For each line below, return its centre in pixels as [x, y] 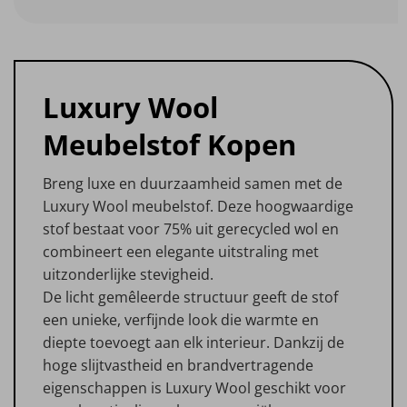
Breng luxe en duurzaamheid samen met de [193, 183]
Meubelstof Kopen [169, 144]
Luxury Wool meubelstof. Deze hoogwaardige [198, 206]
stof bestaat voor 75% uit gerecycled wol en [191, 228]
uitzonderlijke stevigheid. [128, 274]
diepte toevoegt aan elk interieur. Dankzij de [194, 342]
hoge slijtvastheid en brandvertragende [178, 365]
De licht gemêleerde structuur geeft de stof [190, 297]
